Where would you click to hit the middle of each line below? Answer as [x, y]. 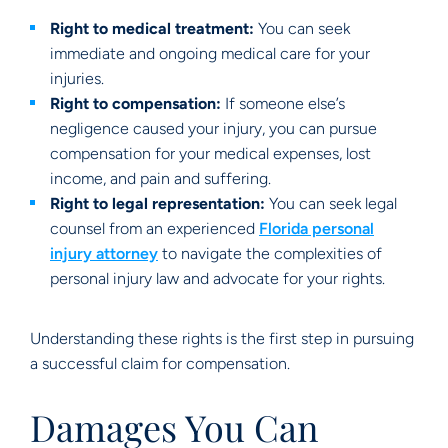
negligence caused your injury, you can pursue [213, 128]
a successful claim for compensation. [160, 363]
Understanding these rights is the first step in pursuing [222, 338]
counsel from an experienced [154, 228]
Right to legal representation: [157, 203]
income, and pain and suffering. [160, 178]
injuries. [77, 78]
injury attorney [104, 253]
